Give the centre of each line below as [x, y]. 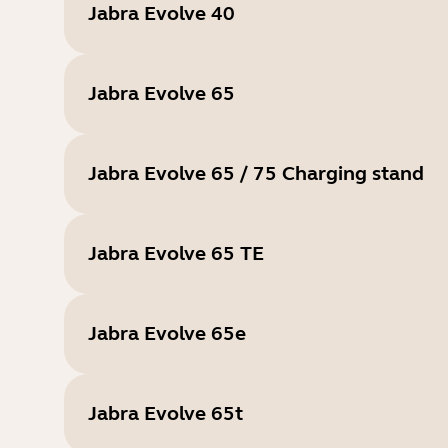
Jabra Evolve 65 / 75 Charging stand [256, 173]
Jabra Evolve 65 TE [176, 253]
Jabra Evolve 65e [167, 333]
